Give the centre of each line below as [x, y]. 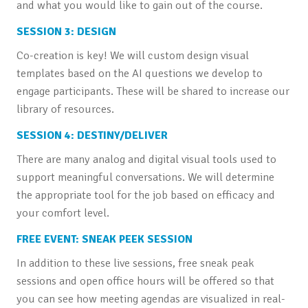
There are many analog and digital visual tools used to [146, 159]
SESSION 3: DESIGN [66, 31]
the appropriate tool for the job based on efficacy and [145, 195]
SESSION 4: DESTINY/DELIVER [92, 135]
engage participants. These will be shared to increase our [153, 91]
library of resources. [65, 109]
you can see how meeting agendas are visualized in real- [151, 298]
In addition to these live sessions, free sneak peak [135, 263]
